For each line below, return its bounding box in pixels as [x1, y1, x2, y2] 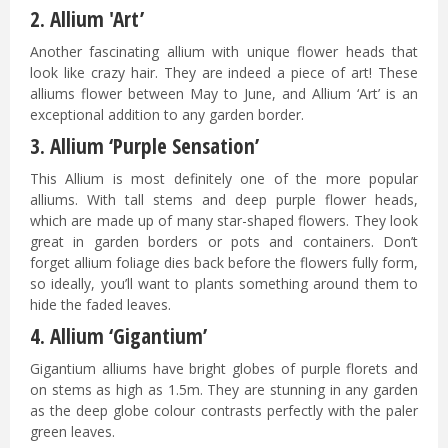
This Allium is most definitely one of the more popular [30, 169, 418, 189]
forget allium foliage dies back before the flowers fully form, [30, 253, 418, 273]
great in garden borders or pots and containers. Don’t [30, 232, 418, 252]
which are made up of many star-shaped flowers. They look [30, 211, 418, 231]
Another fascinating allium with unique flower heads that [30, 42, 418, 62]
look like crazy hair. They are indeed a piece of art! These [30, 63, 418, 83]
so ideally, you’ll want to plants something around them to [30, 274, 418, 294]
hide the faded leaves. [30, 295, 171, 315]
